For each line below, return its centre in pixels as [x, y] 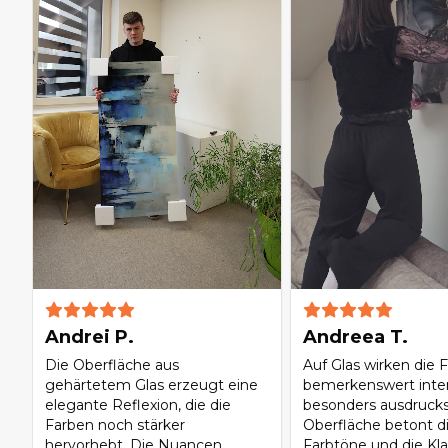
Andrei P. [89, 337]
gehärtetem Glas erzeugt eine [151, 385]
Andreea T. [355, 337]
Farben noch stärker [115, 425]
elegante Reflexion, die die [138, 405]
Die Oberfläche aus [112, 365]
